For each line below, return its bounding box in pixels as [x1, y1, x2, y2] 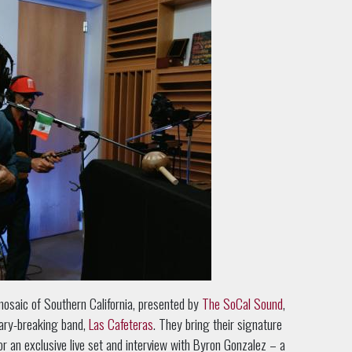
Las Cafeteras [89, 313, 153, 335]
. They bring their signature [153, 313, 282, 335]
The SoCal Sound [202, 293, 283, 314]
